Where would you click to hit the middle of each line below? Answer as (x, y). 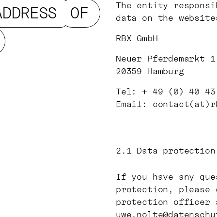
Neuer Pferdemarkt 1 (166, 58)
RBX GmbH (137, 38)
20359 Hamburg (150, 71)
